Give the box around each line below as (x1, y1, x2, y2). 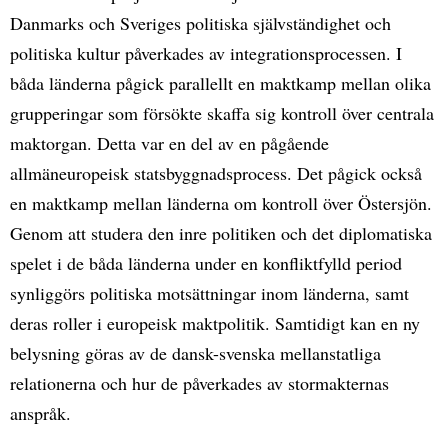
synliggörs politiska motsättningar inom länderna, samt (10, 280, 409, 305)
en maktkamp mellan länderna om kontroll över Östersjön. (10, 190, 432, 215)
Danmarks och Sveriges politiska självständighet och (10, 10, 391, 35)
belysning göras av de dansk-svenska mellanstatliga (10, 340, 381, 365)
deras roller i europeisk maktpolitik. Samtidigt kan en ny (10, 310, 420, 335)
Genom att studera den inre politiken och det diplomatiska (10, 220, 432, 245)
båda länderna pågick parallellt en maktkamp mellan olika (10, 70, 431, 95)
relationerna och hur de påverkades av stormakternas (10, 370, 389, 395)
